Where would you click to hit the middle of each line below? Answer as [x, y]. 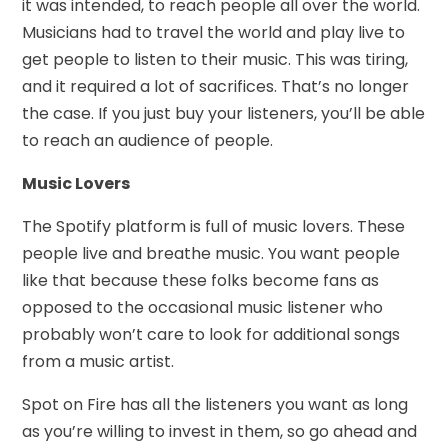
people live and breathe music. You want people [211, 253]
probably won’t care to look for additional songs [211, 334]
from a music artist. [98, 361]
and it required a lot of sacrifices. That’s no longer [216, 86]
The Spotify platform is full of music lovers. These [214, 226]
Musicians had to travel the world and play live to [214, 32]
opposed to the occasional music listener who [203, 307]
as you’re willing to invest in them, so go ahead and [220, 431]
